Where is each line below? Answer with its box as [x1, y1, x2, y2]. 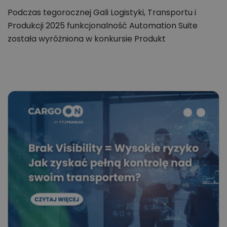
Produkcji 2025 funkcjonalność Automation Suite [8, 20, 198, 32]
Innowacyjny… [8, 46, 62, 58]
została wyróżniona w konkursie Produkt [8, 33, 166, 45]
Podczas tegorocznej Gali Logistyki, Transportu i [8, 7, 196, 19]
